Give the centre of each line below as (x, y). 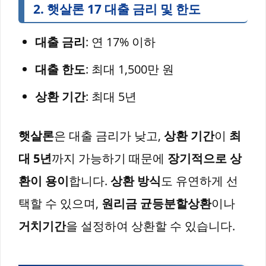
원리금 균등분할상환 (156, 203)
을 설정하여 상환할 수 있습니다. (151, 226)
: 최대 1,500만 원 (130, 69)
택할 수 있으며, (60, 203)
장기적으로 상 (205, 158)
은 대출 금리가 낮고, (109, 135)
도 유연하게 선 (199, 180)
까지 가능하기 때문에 (110, 158)
